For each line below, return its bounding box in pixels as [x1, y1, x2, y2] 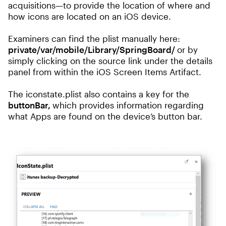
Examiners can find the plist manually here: [8, 33, 180, 43]
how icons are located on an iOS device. [8, 11, 171, 21]
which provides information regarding [52, 100, 204, 110]
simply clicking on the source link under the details [8, 55, 212, 66]
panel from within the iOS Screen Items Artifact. [8, 67, 201, 77]
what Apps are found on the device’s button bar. [8, 111, 202, 121]
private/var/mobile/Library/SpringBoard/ [8, 44, 177, 54]
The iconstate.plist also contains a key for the [8, 89, 189, 99]
